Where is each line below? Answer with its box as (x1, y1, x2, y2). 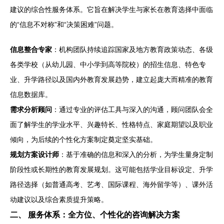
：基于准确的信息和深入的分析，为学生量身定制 (59, 150, 213, 158)
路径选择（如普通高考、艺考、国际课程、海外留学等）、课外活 (10, 180, 213, 188)
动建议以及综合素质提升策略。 (10, 195, 108, 203)
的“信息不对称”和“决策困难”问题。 (10, 20, 118, 28)
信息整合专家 (10, 45, 52, 53)
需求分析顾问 (10, 105, 52, 113)
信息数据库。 (10, 90, 52, 98)
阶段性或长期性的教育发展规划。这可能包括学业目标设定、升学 (10, 165, 213, 173)
